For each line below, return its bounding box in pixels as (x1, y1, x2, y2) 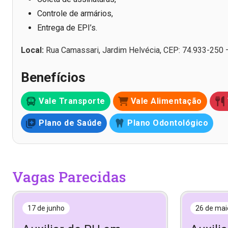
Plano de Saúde (39, 118, 102, 128)
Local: (21, 45, 44, 55)
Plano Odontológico (127, 118, 208, 128)
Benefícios (21, 70, 85, 85)
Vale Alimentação (130, 96, 202, 106)
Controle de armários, (37, 9, 113, 19)
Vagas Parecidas (12, 167, 126, 186)
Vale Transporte (39, 96, 105, 106)
